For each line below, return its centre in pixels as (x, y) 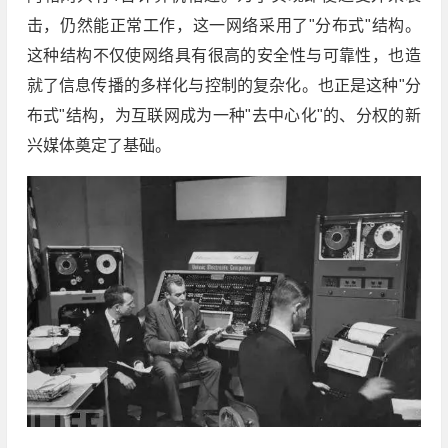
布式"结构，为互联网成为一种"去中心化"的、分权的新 (223, 115)
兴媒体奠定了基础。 (98, 145)
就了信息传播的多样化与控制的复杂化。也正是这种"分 (223, 85)
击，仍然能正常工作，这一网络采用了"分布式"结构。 (223, 25)
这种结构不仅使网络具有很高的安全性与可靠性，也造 (223, 55)
